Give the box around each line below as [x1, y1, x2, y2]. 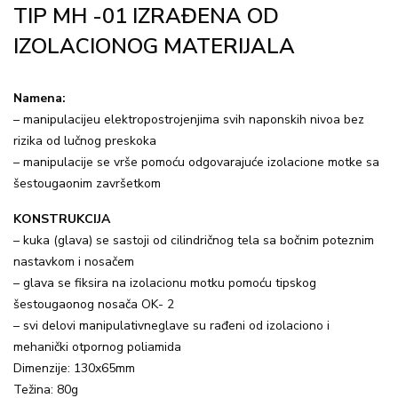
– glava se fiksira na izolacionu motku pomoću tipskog [13, 275, 316, 291]
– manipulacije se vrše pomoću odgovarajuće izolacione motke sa [13, 154, 379, 171]
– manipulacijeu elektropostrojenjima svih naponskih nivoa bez [13, 111, 364, 128]
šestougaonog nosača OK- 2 [13, 296, 174, 313]
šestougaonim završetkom [13, 175, 161, 192]
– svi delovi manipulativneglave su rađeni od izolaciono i [13, 317, 330, 334]
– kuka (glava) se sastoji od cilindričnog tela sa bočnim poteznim [13, 232, 374, 249]
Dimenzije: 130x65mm [13, 360, 135, 377]
